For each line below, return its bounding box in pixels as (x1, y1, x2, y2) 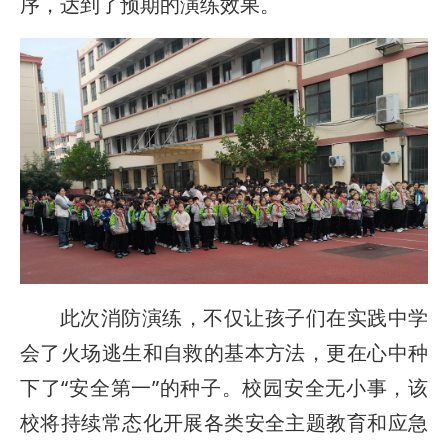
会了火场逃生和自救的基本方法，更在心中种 (20, 338, 428, 366)
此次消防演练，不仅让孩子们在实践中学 (60, 303, 428, 331)
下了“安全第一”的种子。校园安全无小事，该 (20, 373, 428, 401)
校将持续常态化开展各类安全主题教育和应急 (20, 408, 428, 436)
